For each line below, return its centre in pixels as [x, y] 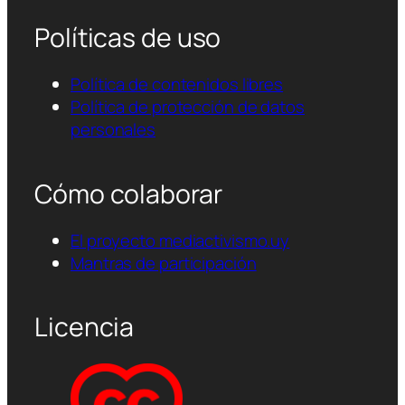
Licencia [85, 327]
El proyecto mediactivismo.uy [180, 241]
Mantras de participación [164, 264]
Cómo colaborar [128, 193]
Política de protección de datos [188, 107]
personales [113, 130]
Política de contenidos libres [177, 85]
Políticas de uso [128, 37]
